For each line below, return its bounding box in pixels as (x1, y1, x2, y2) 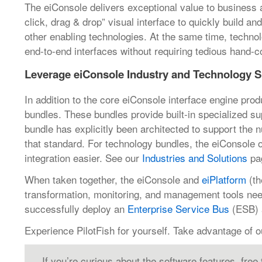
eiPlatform (202, 172, 246, 187)
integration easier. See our (25, 150, 142, 165)
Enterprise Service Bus (127, 201, 229, 216)
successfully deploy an (25, 201, 127, 216)
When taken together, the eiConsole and (25, 172, 202, 187)
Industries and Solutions (142, 150, 247, 165)
